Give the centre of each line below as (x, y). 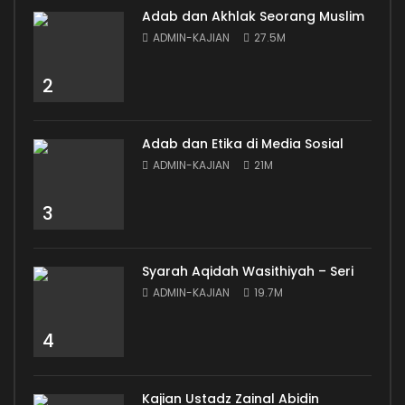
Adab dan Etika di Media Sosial (243, 144)
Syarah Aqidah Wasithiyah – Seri (248, 272)
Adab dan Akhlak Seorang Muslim (253, 17)
